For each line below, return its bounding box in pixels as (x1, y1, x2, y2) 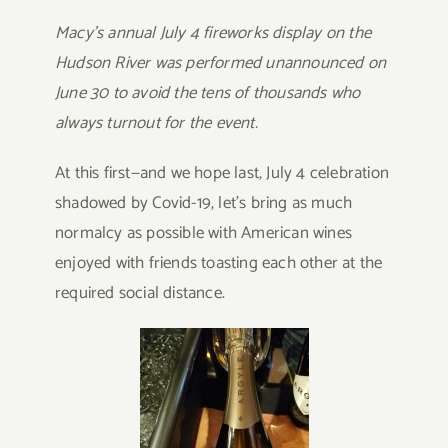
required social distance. (54, 278, 225, 307)
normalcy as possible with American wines (54, 218, 352, 247)
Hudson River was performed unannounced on (54, 48, 387, 77)
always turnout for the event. (54, 108, 262, 137)
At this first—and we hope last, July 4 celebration (54, 158, 389, 187)
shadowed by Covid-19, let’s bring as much (54, 188, 353, 217)
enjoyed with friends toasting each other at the (54, 248, 383, 277)
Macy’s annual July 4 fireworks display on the (54, 18, 371, 47)
